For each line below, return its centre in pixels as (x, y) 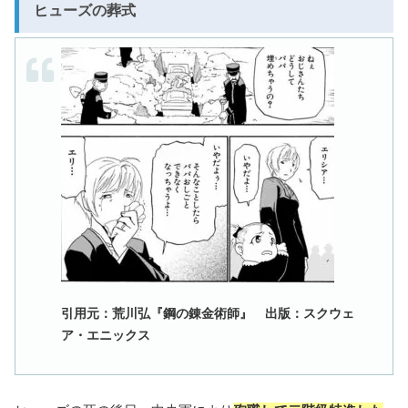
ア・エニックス (106, 336)
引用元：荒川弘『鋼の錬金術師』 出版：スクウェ (208, 314)
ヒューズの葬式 (85, 11)
